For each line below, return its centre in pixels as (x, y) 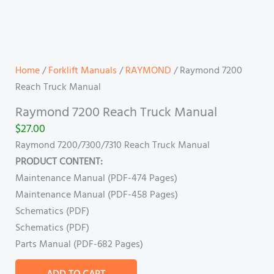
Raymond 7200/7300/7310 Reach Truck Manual (112, 146)
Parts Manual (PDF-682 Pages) (79, 245)
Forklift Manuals (82, 71)
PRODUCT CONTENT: (59, 162)
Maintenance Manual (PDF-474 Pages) (96, 179)
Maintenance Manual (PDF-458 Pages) (96, 195)
